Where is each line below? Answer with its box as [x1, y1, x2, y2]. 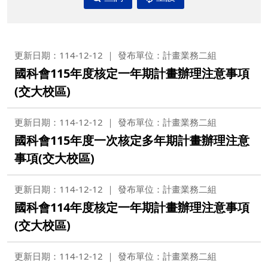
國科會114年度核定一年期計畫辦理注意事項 [14, 199, 249, 215]
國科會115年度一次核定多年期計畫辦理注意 [14, 132, 249, 148]
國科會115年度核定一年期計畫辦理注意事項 [14, 65, 249, 81]
